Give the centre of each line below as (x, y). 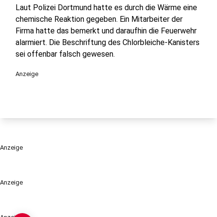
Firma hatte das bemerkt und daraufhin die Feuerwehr (106, 31)
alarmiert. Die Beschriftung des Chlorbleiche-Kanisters (108, 42)
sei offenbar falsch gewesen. (65, 54)
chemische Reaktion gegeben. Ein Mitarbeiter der (99, 19)
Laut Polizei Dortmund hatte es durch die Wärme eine (106, 8)
